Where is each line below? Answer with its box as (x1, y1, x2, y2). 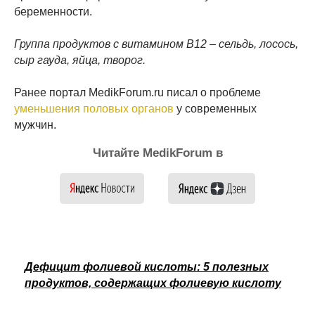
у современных (174, 102, 257, 115)
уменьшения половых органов (14, 102, 174, 115)
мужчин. (14, 118, 56, 131)
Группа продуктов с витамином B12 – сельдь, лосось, (14, 37, 298, 50)
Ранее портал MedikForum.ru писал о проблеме (14, 86, 261, 98)
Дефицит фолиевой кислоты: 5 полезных (25, 260, 269, 273)
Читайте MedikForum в (92, 146, 223, 160)
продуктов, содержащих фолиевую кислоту (25, 276, 281, 289)
